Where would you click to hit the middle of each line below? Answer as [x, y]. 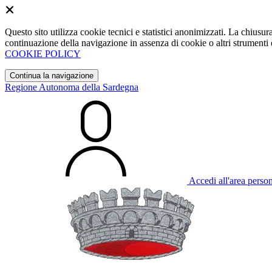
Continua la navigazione [52, 76]
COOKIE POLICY [43, 54]
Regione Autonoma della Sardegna [72, 87]
